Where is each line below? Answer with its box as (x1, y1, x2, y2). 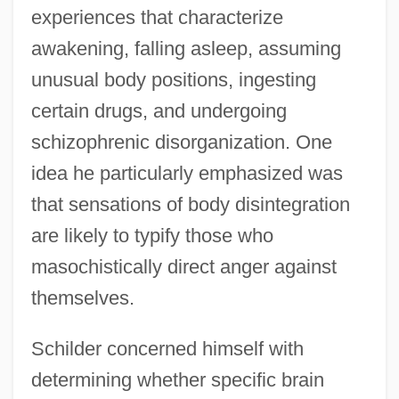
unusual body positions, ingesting (30, 68, 316, 91)
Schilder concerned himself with (30, 337, 304, 360)
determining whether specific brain (30, 368, 324, 391)
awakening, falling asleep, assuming (30, 37, 341, 60)
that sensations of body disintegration (30, 192, 350, 216)
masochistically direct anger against (30, 255, 337, 278)
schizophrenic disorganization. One (30, 130, 332, 153)
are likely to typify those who (30, 224, 273, 247)
